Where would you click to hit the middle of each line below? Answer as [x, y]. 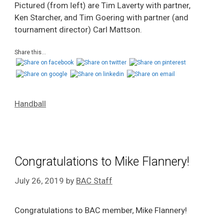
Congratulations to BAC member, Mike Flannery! [102, 210]
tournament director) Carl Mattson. [78, 29]
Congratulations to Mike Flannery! [102, 162]
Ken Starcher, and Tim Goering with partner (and [101, 17]
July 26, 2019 [39, 180]
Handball [30, 104]
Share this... [30, 52]
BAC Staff [94, 180]
